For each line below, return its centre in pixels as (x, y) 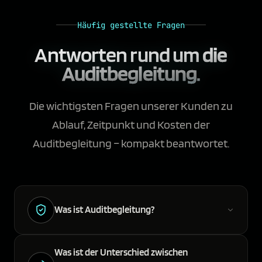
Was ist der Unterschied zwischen (121, 252)
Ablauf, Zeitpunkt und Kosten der (131, 124)
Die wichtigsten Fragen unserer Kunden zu (131, 106)
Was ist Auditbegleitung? (104, 210)
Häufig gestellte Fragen (131, 25)
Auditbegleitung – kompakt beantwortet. (131, 143)
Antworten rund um (117, 54)
